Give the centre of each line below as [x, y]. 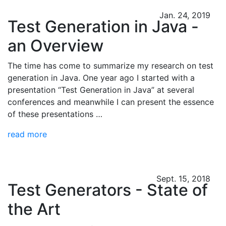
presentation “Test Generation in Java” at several [101, 90]
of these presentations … [55, 114]
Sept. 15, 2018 [183, 179]
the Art [34, 209]
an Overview [55, 46]
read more [27, 134]
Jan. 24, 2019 [185, 15]
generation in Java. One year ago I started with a [101, 78]
